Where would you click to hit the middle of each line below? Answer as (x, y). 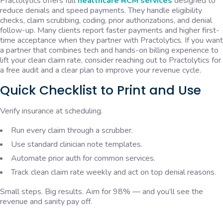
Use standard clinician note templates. (77, 145)
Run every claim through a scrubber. (72, 131)
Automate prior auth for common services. (83, 159)
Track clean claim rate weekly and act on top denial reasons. (113, 172)
